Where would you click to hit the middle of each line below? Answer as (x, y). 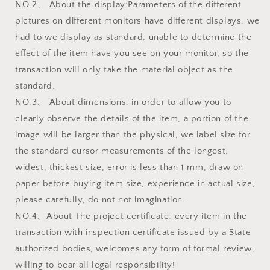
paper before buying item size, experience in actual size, (135, 183)
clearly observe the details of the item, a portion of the (132, 118)
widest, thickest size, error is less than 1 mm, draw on (130, 167)
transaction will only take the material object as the (124, 69)
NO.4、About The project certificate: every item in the (131, 216)
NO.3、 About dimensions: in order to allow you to (123, 102)
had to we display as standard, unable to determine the (133, 37)
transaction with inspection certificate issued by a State (133, 232)
